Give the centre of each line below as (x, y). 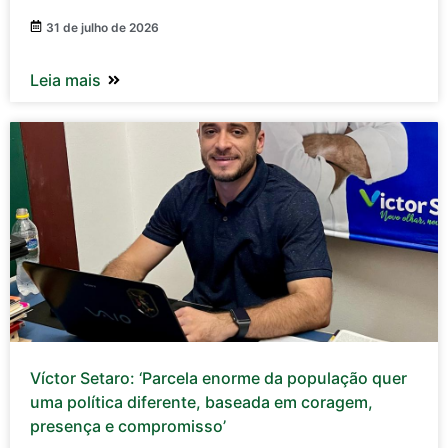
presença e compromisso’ (128, 426)
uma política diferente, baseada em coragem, (201, 402)
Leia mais (65, 80)
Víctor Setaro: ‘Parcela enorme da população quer (218, 378)
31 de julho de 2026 (102, 28)
